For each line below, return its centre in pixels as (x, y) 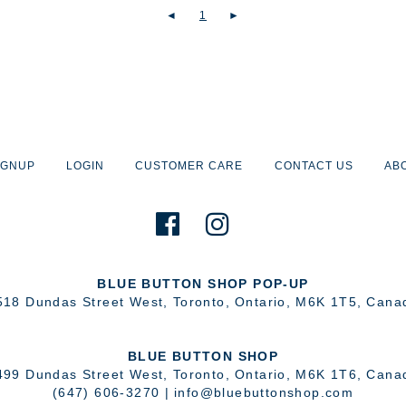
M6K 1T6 (327, 375)
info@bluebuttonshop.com (264, 393)
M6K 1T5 (327, 302)
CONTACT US (314, 166)
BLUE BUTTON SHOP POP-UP (203, 284)
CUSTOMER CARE (189, 166)
